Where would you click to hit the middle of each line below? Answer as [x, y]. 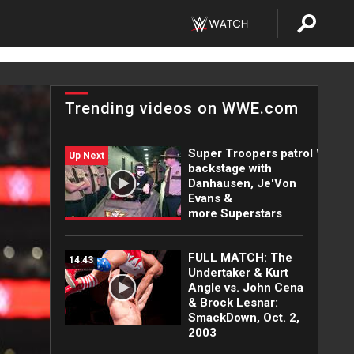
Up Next [87, 156]
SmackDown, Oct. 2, [243, 318]
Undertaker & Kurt [238, 273]
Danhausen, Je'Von [242, 183]
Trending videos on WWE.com [182, 108]
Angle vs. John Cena [245, 288]
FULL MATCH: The [240, 258]
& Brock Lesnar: [233, 303]
